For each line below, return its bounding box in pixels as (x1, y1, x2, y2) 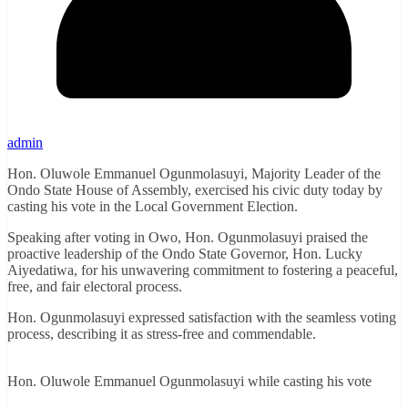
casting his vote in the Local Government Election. (7, 199, 298, 215)
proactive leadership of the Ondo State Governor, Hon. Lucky (7, 246, 362, 262)
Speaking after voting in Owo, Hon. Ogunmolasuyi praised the (7, 229, 368, 246)
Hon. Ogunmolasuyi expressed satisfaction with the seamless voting (7, 310, 396, 326)
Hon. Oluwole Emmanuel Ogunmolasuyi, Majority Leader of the (7, 166, 381, 182)
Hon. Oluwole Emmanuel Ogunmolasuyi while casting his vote (7, 373, 372, 390)
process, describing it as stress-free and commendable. (7, 326, 316, 342)
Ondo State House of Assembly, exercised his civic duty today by (7, 182, 382, 199)
